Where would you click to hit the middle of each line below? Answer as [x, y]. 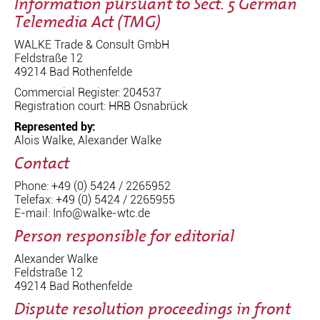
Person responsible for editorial [124, 236]
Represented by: [55, 126]
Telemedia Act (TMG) [87, 21]
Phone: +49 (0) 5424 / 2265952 [92, 186]
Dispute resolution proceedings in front [152, 309]
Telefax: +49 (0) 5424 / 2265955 [95, 199]
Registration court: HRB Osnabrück [101, 106]
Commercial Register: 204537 [88, 92]
